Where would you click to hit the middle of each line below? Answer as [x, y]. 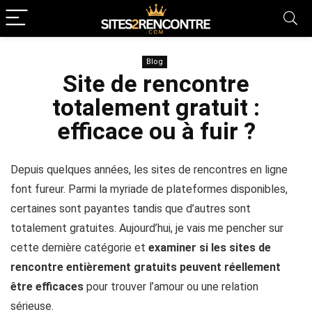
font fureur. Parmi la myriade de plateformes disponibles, [149, 189]
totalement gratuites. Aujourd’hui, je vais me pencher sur [147, 228]
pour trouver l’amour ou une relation [171, 287]
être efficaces [47, 287]
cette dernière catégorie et [79, 248]
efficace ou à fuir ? [156, 131]
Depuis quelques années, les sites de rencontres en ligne [149, 170]
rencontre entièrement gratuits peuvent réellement [146, 267]
